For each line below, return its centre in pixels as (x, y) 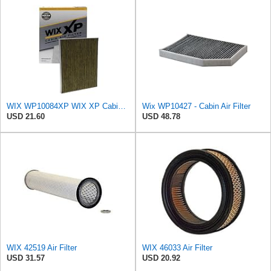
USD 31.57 (26, 258)
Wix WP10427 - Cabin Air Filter (196, 106)
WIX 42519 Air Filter (42, 248)
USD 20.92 (161, 258)
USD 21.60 (26, 117)
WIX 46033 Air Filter (177, 248)
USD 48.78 (161, 117)
